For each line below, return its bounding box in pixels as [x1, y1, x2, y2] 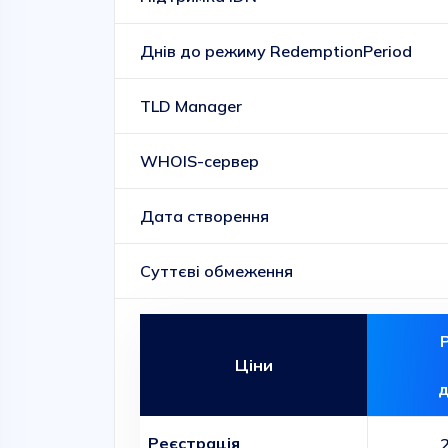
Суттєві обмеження [140, 261, 293, 281]
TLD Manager [140, 96, 242, 116]
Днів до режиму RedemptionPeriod [140, 41, 412, 61]
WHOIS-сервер [140, 151, 259, 171]
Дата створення [140, 206, 269, 226]
